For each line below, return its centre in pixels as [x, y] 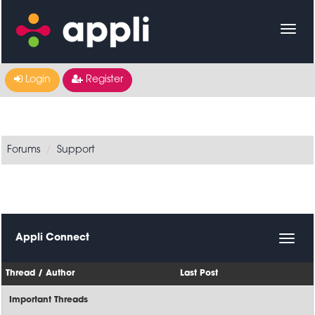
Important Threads [49, 300]
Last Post [199, 274]
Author [60, 274]
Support [76, 150]
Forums [24, 150]
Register [103, 80]
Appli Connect [53, 238]
